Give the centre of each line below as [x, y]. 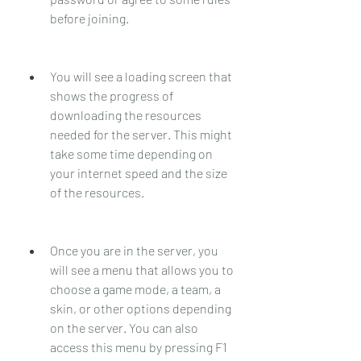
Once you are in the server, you [134, 250]
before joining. [89, 18]
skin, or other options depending [141, 308]
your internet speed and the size [139, 172]
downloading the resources [126, 114]
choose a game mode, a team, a [135, 288]
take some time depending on [131, 153]
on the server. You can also [124, 327]
